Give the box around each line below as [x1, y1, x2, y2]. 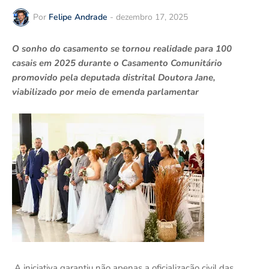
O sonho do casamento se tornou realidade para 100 [12, 42, 232, 55]
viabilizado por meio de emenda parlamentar [12, 85, 199, 98]
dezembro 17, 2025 [116, 11, 188, 23]
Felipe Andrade [49, 11, 107, 23]
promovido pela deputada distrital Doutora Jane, [12, 71, 216, 83]
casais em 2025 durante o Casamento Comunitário [12, 56, 222, 69]
